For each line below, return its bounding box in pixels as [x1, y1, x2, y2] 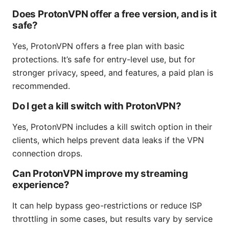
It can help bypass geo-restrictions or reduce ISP [12, 200, 202, 211]
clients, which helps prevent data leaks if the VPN [12, 135, 204, 146]
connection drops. [12, 148, 82, 159]
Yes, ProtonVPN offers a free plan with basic [12, 41, 185, 52]
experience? [12, 179, 70, 191]
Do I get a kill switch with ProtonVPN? [12, 100, 181, 112]
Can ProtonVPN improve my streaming [12, 168, 188, 180]
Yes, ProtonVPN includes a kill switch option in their [12, 122, 212, 132]
